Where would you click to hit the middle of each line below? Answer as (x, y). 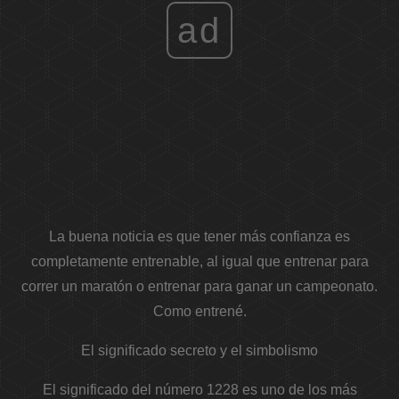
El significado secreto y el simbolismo (199, 351)
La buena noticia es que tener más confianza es (199, 237)
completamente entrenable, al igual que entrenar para (199, 262)
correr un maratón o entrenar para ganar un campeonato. (199, 287)
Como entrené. (199, 312)
